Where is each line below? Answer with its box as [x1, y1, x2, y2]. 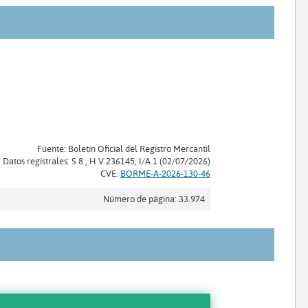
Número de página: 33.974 [102, 192, 205, 204]
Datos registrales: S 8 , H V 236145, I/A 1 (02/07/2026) [2, 155, 210, 166]
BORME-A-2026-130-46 [120, 167, 210, 179]
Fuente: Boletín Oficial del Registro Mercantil [36, 142, 210, 154]
